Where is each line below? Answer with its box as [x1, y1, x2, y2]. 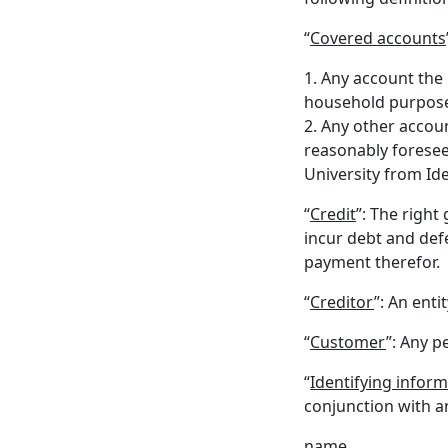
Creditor [310, 291, 374, 313]
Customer [310, 331, 386, 353]
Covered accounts [310, 27, 446, 49]
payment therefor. [304, 251, 440, 273]
